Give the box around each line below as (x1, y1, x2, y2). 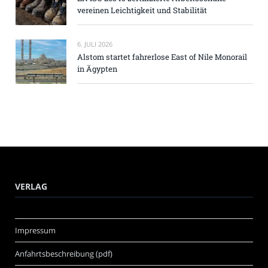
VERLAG (15, 181, 47, 193)
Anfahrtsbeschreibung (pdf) (15, 248, 112, 260)
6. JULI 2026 (77, 39, 112, 49)
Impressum (15, 225, 56, 236)
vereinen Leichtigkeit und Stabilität (77, 5, 207, 16)
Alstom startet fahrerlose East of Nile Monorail (77, 51, 247, 63)
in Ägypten (77, 63, 117, 75)
